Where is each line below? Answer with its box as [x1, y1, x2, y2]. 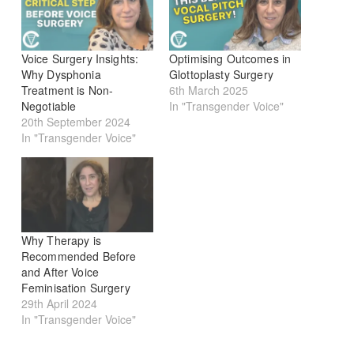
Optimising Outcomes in [168, 51, 292, 67]
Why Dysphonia [21, 66, 101, 83]
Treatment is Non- [21, 82, 114, 99]
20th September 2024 [21, 114, 130, 130]
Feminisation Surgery [21, 280, 130, 296]
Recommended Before [21, 248, 137, 265]
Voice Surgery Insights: [21, 51, 139, 67]
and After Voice [21, 264, 99, 281]
